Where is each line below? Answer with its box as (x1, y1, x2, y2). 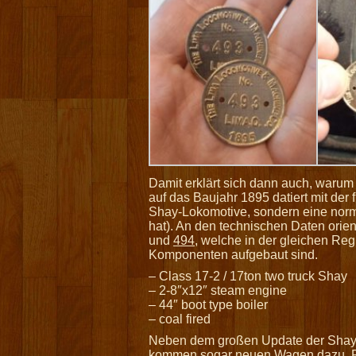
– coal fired (149, 312, 211, 327)
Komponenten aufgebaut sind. (149, 248, 318, 262)
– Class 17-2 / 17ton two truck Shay (149, 269, 347, 284)
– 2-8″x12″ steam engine (149, 284, 287, 298)
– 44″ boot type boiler (149, 298, 268, 312)
